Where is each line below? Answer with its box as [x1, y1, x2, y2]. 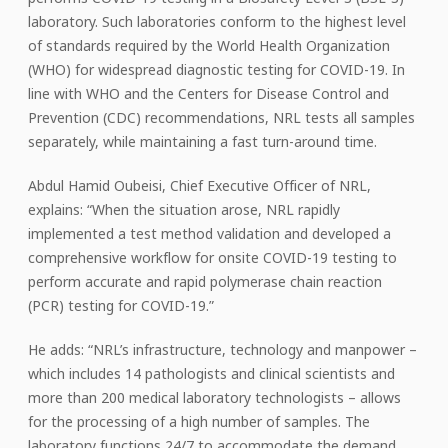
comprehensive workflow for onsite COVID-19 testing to [28, 247, 397, 267]
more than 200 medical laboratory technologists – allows [28, 387, 401, 407]
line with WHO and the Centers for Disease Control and [28, 83, 389, 103]
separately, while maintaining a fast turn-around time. [28, 131, 377, 151]
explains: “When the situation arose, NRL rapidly [28, 199, 340, 219]
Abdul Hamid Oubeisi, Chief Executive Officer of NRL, [28, 175, 371, 195]
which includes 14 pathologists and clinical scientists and [28, 363, 395, 383]
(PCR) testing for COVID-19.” [28, 295, 214, 315]
